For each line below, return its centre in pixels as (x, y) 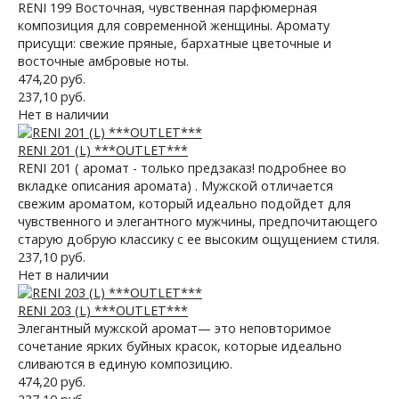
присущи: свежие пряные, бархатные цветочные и (175, 43)
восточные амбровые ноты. (103, 61)
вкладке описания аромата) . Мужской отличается (175, 186)
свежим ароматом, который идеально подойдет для (184, 204)
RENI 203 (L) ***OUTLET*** (103, 310)
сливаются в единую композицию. (125, 364)
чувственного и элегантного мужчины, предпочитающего (198, 221)
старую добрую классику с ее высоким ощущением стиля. (199, 239)
